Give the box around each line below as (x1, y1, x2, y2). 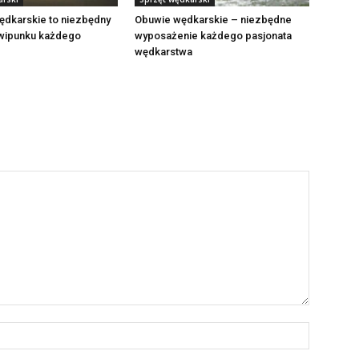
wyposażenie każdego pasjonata (135, 30, 292, 42)
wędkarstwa (135, 46, 192, 58)
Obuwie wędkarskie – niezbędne (135, 14, 292, 26)
